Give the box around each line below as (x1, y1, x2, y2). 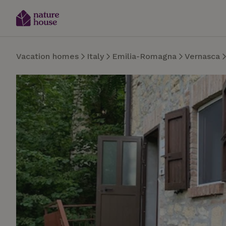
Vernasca (185, 51, 220, 61)
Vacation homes (16, 51, 79, 61)
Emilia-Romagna (112, 51, 177, 61)
